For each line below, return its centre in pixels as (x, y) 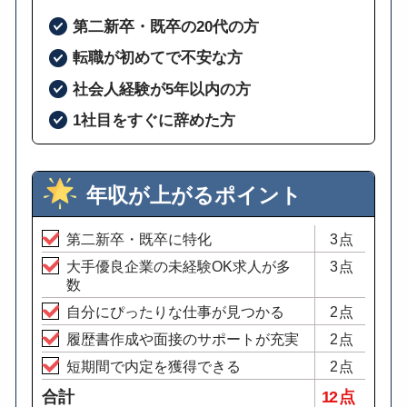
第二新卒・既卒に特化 (139, 239)
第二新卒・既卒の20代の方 (165, 27)
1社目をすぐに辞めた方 (154, 120)
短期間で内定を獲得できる (153, 367)
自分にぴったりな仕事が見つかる (175, 312)
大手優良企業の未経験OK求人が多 (178, 267)
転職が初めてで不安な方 (157, 58)
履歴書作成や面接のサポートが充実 (182, 339)
